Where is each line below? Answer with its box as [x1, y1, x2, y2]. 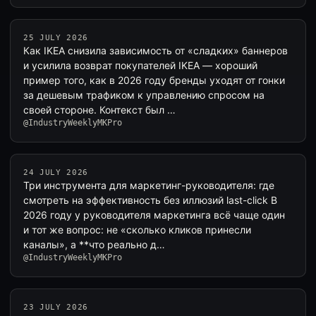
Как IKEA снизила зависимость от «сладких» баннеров [23, 44, 288, 56]
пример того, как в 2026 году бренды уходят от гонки [23, 74, 285, 86]
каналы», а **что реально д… [23, 238, 165, 250]
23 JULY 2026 [23, 303, 88, 312]
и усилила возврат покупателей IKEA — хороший [23, 59, 257, 71]
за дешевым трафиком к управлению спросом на [23, 89, 265, 101]
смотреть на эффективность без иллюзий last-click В [23, 194, 277, 206]
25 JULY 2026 [23, 33, 88, 42]
